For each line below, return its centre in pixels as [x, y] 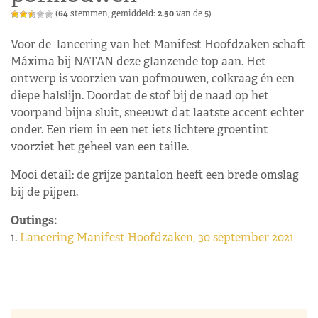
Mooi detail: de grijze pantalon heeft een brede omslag [155, 175]
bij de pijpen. [44, 192]
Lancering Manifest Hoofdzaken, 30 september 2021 [157, 237]
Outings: [35, 220]
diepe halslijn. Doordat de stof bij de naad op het [140, 95]
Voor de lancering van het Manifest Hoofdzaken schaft [158, 44]
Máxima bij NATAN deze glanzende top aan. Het [138, 61]
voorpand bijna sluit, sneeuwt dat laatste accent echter [157, 113]
